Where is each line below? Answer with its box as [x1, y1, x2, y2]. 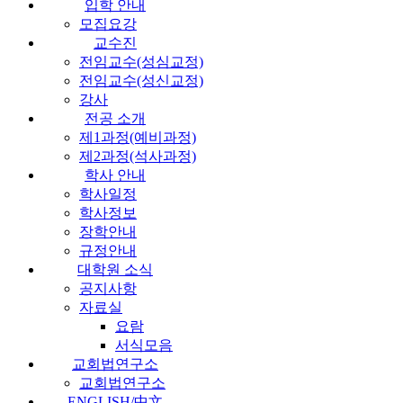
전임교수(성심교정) [79, 53, 203, 69]
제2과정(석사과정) [79, 148, 196, 164]
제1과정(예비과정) [79, 129, 196, 145]
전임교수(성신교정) [79, 72, 203, 88]
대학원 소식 [77, 261, 153, 277]
